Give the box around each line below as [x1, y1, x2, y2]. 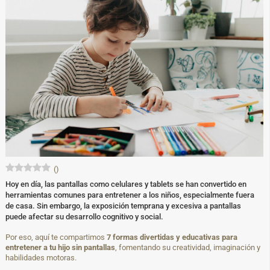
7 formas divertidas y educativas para [107, 233, 237, 242]
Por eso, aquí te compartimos [5, 233, 107, 242]
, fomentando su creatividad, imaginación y [115, 243, 260, 253]
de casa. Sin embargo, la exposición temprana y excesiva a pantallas [5, 201, 241, 211]
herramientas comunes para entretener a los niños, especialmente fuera [5, 190, 254, 200]
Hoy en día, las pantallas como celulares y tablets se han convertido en [5, 180, 246, 189]
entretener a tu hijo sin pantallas [5, 243, 115, 253]
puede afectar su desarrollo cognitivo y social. [5, 212, 163, 222]
